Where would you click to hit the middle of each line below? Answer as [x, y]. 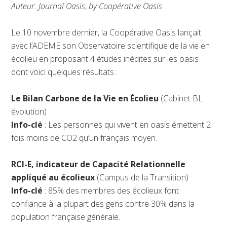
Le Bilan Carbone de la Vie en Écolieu [85, 99]
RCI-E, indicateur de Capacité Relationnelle [99, 164]
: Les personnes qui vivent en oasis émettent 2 [127, 125]
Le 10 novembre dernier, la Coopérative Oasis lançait [106, 33]
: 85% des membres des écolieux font [111, 191]
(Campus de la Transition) [142, 178]
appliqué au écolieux [53, 178]
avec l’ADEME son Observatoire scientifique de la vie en [111, 46]
